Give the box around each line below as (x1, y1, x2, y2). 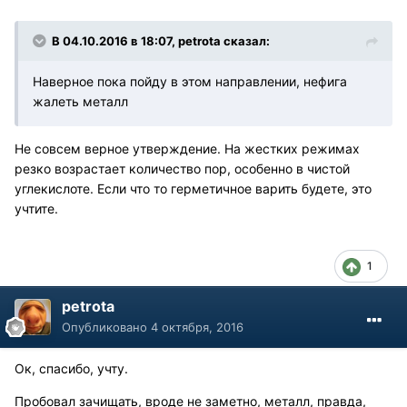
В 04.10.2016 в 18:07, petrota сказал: (52, 34, 270, 49)
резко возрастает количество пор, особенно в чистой (15, 161, 350, 177)
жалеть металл (33, 94, 128, 110)
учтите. (15, 201, 69, 217)
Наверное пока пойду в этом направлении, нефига (33, 74, 347, 90)
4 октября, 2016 (151, 320, 243, 335)
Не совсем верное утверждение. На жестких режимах (15, 141, 360, 157)
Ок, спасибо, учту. (15, 361, 128, 377)
